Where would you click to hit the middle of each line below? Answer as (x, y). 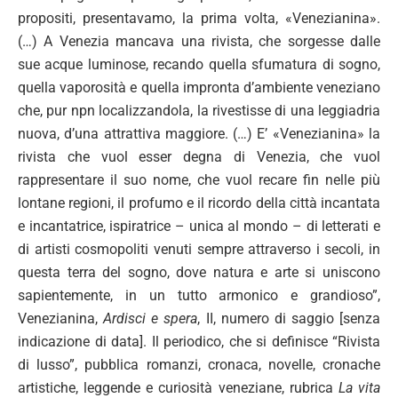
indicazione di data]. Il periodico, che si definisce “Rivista (199, 342)
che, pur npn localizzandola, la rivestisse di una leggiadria (199, 111)
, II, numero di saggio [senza (289, 318)
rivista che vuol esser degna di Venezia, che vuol (199, 157)
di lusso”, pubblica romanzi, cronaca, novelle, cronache (199, 365)
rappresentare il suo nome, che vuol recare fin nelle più (199, 180)
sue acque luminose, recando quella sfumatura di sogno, (199, 64)
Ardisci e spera (151, 318)
